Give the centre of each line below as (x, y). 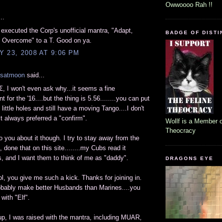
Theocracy (181, 131)
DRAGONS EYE (190, 159)
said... (35, 75)
